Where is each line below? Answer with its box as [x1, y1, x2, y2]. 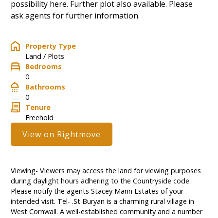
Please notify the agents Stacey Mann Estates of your [11, 186, 184, 196]
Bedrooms [25, 62, 62, 72]
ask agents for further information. [11, 10, 140, 21]
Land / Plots [25, 52, 65, 61]
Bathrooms [25, 82, 66, 92]
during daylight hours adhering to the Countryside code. [11, 176, 191, 186]
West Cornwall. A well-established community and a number [11, 207, 203, 217]
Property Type [25, 41, 76, 51]
